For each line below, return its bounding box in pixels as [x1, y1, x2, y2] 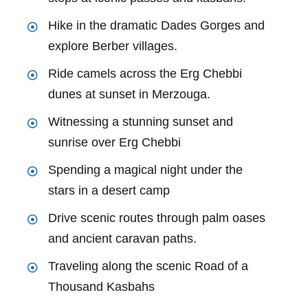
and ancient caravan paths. [48, 231, 197, 245]
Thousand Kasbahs [48, 279, 155, 294]
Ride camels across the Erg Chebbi [48, 66, 242, 80]
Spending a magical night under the [48, 162, 243, 177]
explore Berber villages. [48, 38, 177, 53]
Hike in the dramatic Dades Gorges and [48, 18, 265, 32]
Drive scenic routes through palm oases [48, 210, 265, 225]
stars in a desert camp [48, 183, 170, 197]
